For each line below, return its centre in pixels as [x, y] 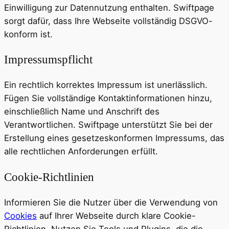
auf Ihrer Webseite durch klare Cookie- [116, 215]
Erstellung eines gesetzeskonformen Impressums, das [114, 138]
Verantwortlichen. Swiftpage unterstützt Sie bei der [108, 125]
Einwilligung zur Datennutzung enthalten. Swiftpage [109, 7]
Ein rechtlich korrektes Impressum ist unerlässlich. [106, 85]
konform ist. [28, 34]
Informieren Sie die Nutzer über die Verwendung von [111, 202]
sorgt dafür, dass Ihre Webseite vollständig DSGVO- [108, 21]
